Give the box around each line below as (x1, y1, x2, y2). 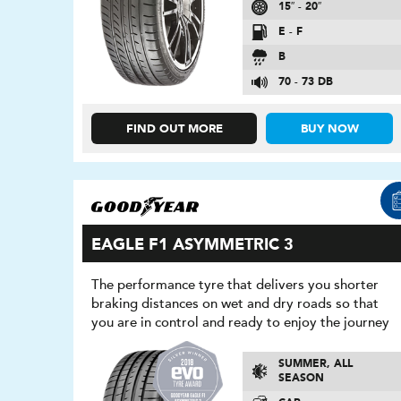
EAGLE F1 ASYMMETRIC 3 (91, 237, 294, 254)
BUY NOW (300, 124, 359, 136)
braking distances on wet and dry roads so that (91, 295, 380, 312)
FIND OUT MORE (125, 124, 223, 136)
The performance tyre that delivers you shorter (91, 277, 380, 294)
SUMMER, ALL (277, 359, 353, 371)
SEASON (277, 373, 324, 385)
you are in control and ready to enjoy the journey (91, 314, 390, 331)
